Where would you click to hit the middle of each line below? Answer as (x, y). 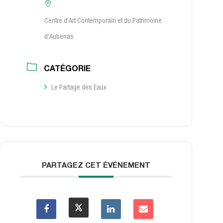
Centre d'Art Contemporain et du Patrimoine (103, 21)
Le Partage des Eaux (79, 88)
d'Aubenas (59, 37)
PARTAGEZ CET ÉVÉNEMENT (96, 166)
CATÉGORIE (67, 70)
